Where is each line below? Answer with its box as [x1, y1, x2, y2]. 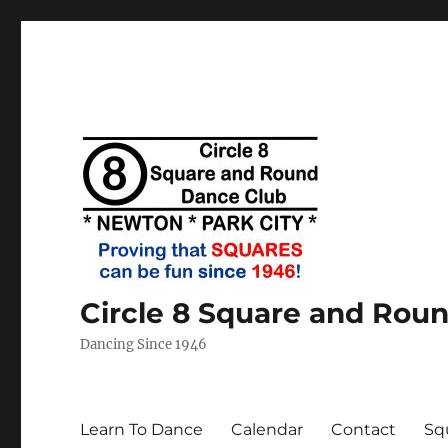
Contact [331, 419, 397, 439]
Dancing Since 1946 [80, 336, 208, 353]
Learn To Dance [80, 419, 204, 439]
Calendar [231, 419, 304, 439]
